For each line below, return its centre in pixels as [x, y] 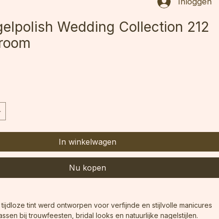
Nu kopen [88, 177]
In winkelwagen [88, 151]
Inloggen [195, 11]
